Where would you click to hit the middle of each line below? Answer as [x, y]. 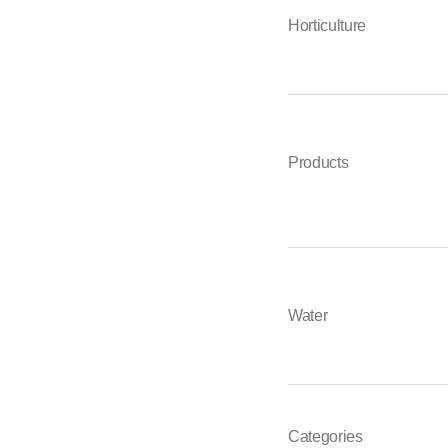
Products [318, 162]
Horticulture [327, 25]
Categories [325, 436]
